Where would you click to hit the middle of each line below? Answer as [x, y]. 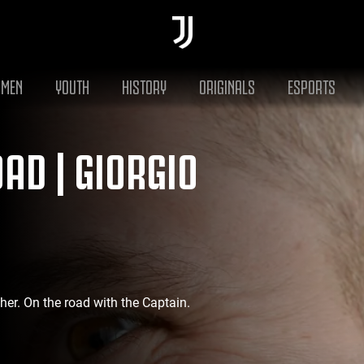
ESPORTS [311, 85]
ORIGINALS [227, 85]
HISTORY [144, 85]
